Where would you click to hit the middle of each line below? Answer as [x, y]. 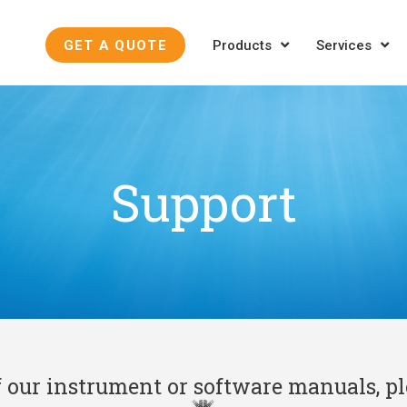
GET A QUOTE [115, 45]
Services [344, 45]
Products [242, 45]
